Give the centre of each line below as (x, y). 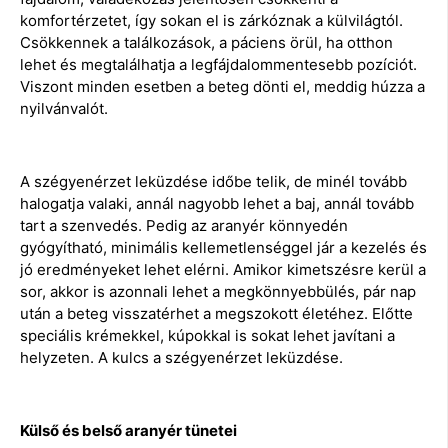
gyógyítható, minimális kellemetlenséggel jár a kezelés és (223, 247)
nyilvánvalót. (64, 109)
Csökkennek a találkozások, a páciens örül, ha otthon (206, 43)
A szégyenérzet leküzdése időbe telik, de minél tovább (213, 181)
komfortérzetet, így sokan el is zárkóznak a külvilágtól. (211, 21)
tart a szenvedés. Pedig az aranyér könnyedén (184, 225)
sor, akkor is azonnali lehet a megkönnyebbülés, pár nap (218, 291)
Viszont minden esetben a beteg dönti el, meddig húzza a (222, 87)
